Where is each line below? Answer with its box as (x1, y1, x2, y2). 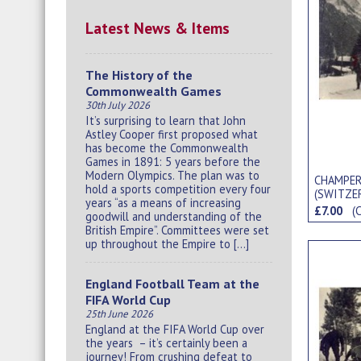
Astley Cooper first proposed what (85, 126, 258, 142)
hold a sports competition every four (85, 180, 271, 197)
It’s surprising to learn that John (85, 112, 246, 128)
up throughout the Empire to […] (85, 235, 249, 251)
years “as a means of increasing (85, 194, 241, 210)
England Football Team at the (85, 276, 259, 293)
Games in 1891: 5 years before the (85, 153, 260, 169)
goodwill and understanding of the (85, 208, 262, 224)
